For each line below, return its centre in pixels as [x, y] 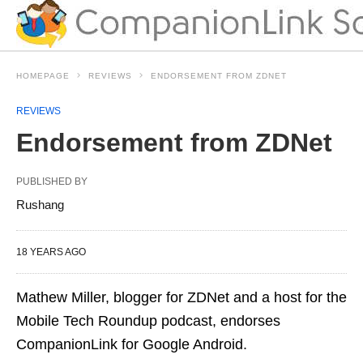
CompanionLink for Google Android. [132, 344]
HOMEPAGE [43, 75]
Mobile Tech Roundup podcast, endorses [148, 320]
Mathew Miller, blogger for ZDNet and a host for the [181, 297]
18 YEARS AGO [51, 252]
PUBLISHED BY [52, 181]
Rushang [40, 204]
